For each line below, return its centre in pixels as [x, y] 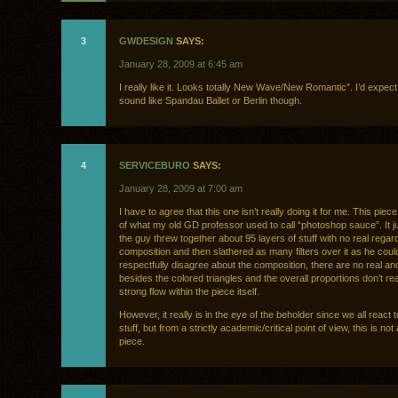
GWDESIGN [146, 41]
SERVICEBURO [155, 166]
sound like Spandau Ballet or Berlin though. [211, 101]
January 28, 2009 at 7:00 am [181, 189]
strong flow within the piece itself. [189, 292]
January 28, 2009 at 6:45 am [181, 64]
